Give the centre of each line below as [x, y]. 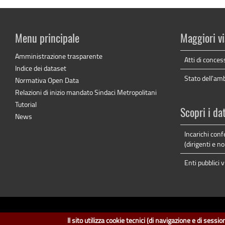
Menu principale [47, 39]
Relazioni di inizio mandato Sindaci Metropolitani [86, 92]
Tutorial [26, 104]
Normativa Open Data [47, 80]
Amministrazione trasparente [59, 56]
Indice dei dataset [41, 68]
